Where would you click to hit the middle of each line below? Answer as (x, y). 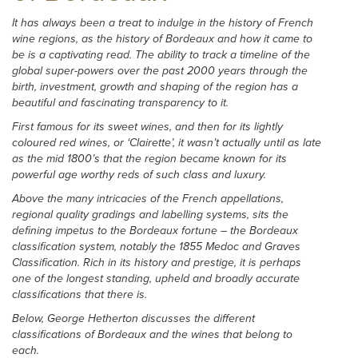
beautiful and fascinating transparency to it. (120, 103)
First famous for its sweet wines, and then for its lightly (147, 127)
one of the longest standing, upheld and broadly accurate (156, 278)
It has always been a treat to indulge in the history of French (163, 23)
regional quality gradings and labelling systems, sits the (150, 215)
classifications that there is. (80, 294)
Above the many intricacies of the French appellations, (148, 199)
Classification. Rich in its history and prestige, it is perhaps (157, 263)
